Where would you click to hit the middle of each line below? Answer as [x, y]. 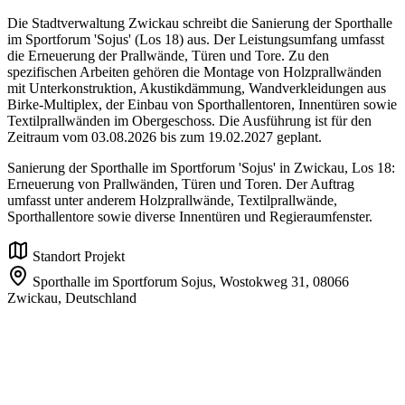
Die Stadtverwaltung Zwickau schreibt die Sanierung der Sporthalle [200, 24]
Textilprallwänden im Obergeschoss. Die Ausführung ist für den [189, 121]
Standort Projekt [79, 257]
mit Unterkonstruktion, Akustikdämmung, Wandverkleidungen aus [197, 89]
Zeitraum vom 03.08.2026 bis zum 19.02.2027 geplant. [165, 137]
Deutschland [101, 298]
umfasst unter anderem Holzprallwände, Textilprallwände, [172, 201]
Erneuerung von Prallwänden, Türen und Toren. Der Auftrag [181, 184]
